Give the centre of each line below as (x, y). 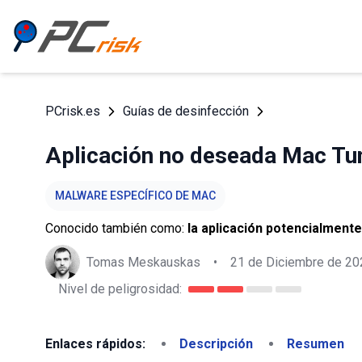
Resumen (316, 344)
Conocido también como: (116, 228)
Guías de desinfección (186, 111)
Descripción (216, 344)
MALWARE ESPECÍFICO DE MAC (135, 196)
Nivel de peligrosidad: (120, 289)
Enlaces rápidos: (95, 344)
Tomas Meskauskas (143, 262)
